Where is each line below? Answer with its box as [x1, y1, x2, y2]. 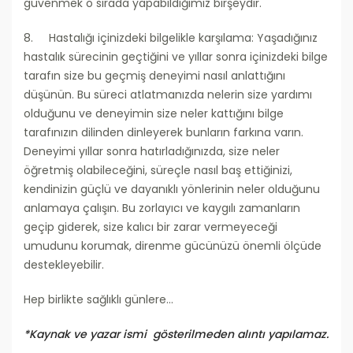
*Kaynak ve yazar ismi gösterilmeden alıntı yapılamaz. [24, 326, 329, 343]
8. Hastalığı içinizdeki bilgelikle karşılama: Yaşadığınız [24, 30, 318, 46]
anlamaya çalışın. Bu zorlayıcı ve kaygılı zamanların [24, 200, 300, 217]
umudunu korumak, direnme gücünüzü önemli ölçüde [24, 238, 321, 255]
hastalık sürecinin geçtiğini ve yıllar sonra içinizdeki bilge [24, 49, 328, 65]
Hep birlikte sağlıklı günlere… [24, 292, 173, 308]
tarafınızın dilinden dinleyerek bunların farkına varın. [24, 124, 303, 141]
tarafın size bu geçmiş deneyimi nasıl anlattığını [24, 68, 285, 84]
